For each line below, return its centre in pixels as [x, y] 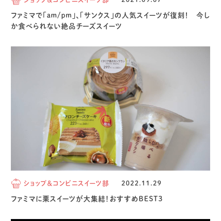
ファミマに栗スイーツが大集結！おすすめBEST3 [87, 199]
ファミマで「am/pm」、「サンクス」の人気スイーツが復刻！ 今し [110, 15]
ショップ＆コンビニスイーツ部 [67, 183]
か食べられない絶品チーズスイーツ [67, 26]
